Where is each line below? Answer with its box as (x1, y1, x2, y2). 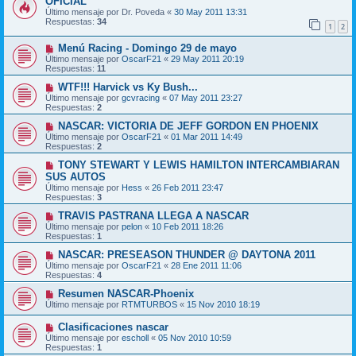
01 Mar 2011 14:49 (171, 131, 242, 141)
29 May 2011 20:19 (171, 53, 244, 64)
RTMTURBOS (122, 299, 177, 309)
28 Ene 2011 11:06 (171, 260, 242, 270)
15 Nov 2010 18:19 (187, 299, 260, 309)
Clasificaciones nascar (57, 320, 168, 333)
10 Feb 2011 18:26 (152, 221, 223, 231)
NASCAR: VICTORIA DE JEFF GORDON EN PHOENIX (57, 119, 319, 132)
